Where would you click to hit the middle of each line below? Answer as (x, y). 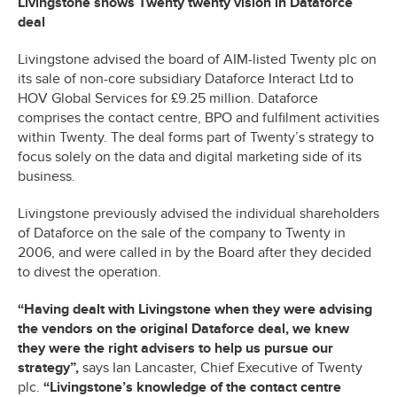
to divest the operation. (90, 272)
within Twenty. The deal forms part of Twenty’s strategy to (196, 138)
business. (47, 177)
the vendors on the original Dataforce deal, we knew (183, 329)
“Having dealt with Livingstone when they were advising (195, 310)
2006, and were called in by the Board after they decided (195, 253)
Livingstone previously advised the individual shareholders (198, 214)
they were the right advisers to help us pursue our (175, 349)
